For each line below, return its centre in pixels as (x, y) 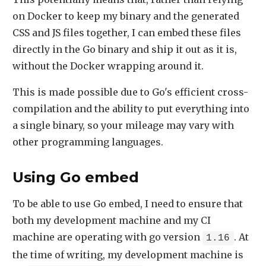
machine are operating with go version (107, 237)
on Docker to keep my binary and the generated (126, 16)
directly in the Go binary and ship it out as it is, (125, 49)
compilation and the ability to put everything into (131, 108)
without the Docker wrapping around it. (108, 66)
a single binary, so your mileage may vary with (123, 125)
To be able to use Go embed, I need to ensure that (128, 203)
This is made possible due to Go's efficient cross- (130, 92)
